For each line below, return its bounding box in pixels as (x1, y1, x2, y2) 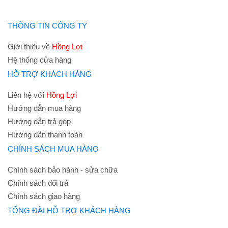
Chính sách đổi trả (8, 179, 68, 187)
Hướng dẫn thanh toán (8, 130, 82, 139)
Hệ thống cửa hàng (8, 55, 71, 64)
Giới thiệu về (8, 42, 52, 51)
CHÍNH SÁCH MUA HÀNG (8, 145, 99, 153)
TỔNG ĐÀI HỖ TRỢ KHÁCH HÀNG (8, 206, 131, 215)
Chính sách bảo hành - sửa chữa (8, 165, 118, 174)
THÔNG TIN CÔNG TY (8, 21, 87, 30)
